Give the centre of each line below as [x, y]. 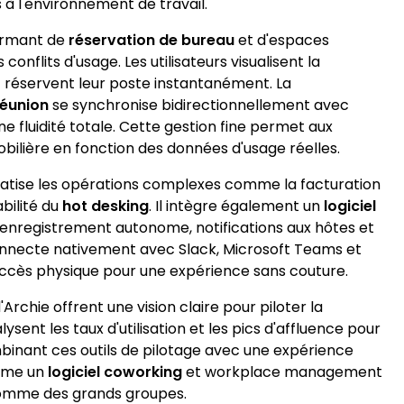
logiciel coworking [115, 372]
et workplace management [282, 372]
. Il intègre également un [236, 206]
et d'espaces [282, 40]
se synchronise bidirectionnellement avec [199, 105]
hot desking [106, 206]
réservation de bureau [151, 40]
